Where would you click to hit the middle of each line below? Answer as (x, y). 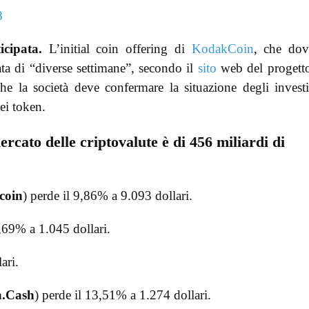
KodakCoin (222, 49)
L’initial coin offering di (117, 49)
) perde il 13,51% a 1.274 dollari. (123, 295)
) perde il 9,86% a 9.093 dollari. (108, 195)
